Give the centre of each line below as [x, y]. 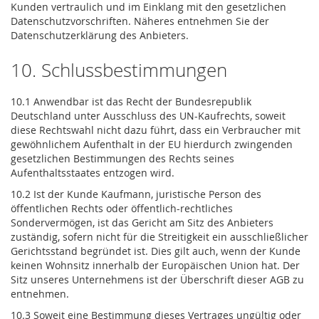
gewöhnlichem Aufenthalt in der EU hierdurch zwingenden [152, 145]
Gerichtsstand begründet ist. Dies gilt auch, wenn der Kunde [156, 251]
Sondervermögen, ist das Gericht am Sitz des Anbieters [142, 223]
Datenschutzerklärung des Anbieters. [100, 36]
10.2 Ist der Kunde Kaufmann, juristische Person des [136, 194]
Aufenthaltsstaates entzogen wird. [94, 173]
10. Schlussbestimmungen [119, 70]
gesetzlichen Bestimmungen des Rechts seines [122, 159]
